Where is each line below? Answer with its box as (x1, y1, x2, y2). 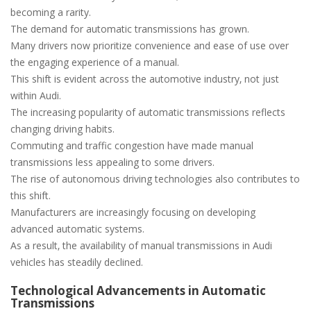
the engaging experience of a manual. (10, 56, 179, 69)
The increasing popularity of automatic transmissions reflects (10, 106, 285, 119)
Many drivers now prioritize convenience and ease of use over (10, 39, 289, 53)
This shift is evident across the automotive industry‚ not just (10, 72, 279, 86)
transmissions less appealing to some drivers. (10, 155, 215, 169)
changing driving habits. (10, 122, 115, 136)
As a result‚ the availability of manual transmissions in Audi (10, 239, 272, 253)
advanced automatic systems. (10, 222, 144, 236)
